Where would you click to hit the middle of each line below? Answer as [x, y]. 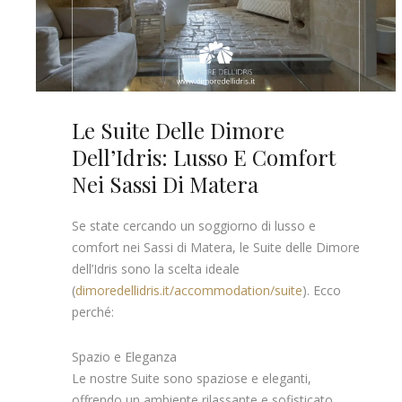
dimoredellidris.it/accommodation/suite [189, 290]
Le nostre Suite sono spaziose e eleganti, [192, 378]
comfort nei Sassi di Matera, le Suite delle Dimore [216, 247]
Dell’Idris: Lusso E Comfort [204, 157]
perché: [93, 311]
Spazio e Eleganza [124, 356]
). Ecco [322, 290]
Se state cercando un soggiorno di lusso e [194, 225]
